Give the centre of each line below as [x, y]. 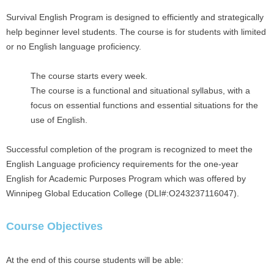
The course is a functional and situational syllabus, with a [140, 91]
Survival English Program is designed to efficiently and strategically [135, 17]
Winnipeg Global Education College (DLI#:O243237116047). [123, 193]
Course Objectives [54, 226]
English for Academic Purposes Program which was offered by [126, 179]
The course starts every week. [89, 76]
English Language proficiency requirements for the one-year [122, 164]
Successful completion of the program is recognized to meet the [129, 149]
